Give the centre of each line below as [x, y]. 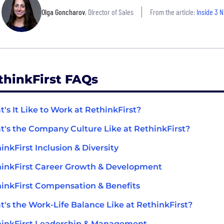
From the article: [172, 11]
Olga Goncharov [63, 11]
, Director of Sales [109, 11]
